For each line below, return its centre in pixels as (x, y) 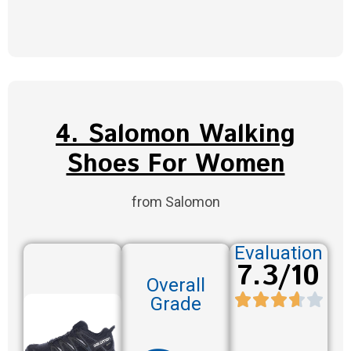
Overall (175, 285)
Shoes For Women (175, 165)
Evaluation (279, 253)
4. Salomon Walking (175, 135)
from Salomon (175, 202)
